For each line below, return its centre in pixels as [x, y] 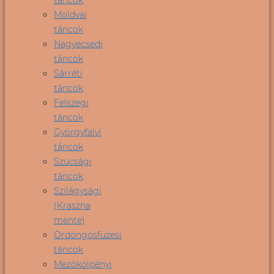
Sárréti [68, 73]
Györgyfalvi [78, 132]
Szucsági [73, 161]
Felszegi [71, 102]
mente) [69, 220]
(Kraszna [72, 205]
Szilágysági [78, 191]
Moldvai [70, 14]
